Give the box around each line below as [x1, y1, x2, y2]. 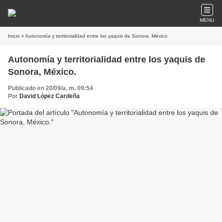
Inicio [8, 33, 20, 39]
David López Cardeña [19, 93, 80, 100]
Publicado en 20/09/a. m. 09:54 [8, 85, 93, 92]
